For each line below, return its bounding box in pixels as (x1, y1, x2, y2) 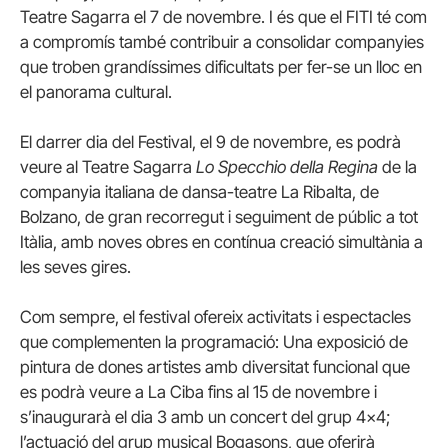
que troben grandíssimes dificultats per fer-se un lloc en (20, 56, 422, 77)
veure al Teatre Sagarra (20, 156, 196, 177)
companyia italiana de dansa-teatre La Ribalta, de (20, 181, 379, 202)
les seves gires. (20, 256, 131, 277)
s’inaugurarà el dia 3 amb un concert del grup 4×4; (20, 406, 390, 427)
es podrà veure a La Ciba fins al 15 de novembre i (20, 381, 377, 402)
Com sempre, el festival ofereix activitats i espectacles (20, 306, 411, 327)
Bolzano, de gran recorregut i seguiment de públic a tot (20, 206, 418, 227)
